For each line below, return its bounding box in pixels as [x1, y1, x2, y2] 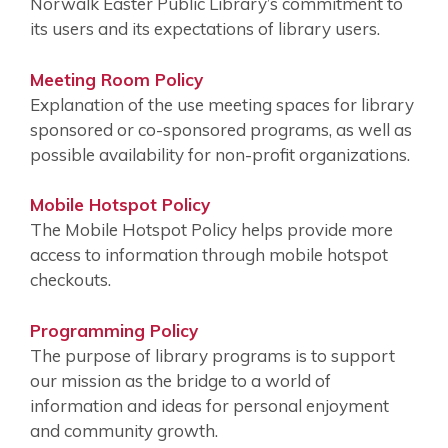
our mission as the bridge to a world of [30, 369, 331, 391]
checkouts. [30, 269, 111, 291]
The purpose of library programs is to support [30, 344, 395, 366]
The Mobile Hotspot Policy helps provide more [30, 219, 393, 241]
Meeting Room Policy [30, 68, 203, 90]
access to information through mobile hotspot [30, 244, 388, 266]
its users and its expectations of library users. [30, 18, 380, 40]
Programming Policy [30, 319, 198, 341]
